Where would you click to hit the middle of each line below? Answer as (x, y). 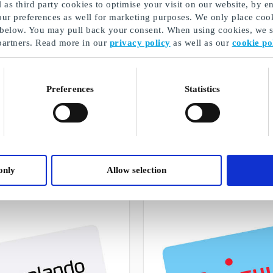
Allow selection (136, 170)
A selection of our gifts (136, 135)
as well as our (201, 42)
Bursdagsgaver (136, 120)
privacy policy (140, 42)
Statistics (202, 89)
